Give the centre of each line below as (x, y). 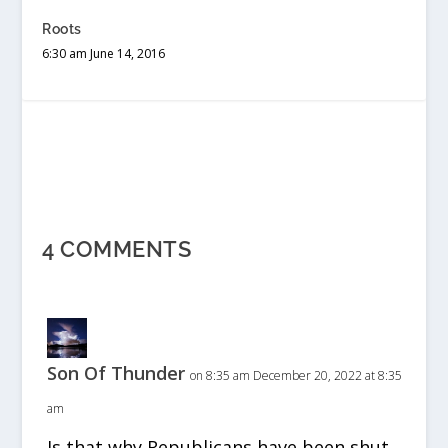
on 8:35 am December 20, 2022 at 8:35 (296, 375)
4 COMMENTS (117, 249)
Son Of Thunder (116, 373)
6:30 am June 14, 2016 (104, 53)
